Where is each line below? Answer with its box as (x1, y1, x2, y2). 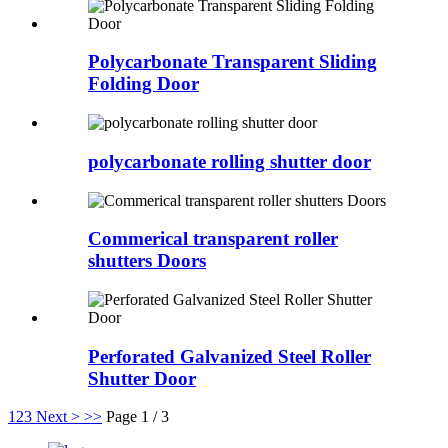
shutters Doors (88, 250, 206, 272)
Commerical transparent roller (88, 228, 338, 250)
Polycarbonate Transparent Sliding (88, 51, 377, 73)
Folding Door (88, 73, 199, 95)
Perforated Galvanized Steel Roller (88, 345, 371, 367)
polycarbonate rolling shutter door (88, 150, 371, 172)
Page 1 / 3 (106, 408, 169, 426)
